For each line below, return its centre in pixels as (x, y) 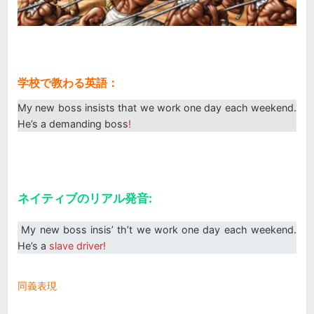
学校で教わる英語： (68, 83)
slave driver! (77, 245)
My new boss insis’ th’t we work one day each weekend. (157, 229)
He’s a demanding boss (73, 124)
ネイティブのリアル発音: (85, 198)
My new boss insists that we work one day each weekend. (157, 108)
